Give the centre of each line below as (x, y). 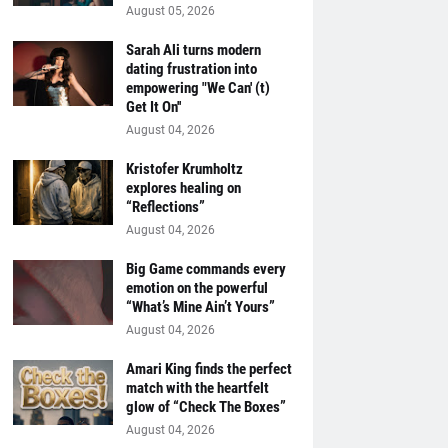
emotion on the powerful (196, 288)
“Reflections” (165, 207)
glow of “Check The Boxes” (205, 407)
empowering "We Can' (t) (197, 88)
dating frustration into (191, 69)
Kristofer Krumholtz (184, 169)
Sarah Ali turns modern (193, 50)
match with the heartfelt (197, 388)
